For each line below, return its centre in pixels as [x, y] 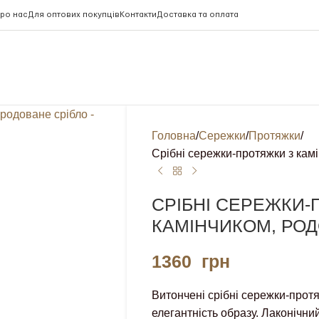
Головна [173, 136]
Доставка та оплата [197, 15]
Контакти [138, 15]
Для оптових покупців [73, 15]
